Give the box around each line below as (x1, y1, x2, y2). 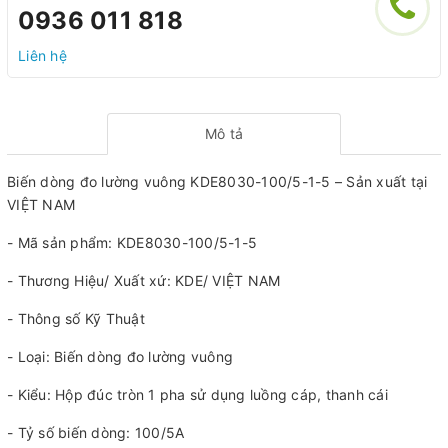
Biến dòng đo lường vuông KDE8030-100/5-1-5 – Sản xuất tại (7, 172, 428, 190)
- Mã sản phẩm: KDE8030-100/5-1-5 (7, 233, 257, 251)
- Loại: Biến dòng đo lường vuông (7, 347, 233, 365)
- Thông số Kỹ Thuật (7, 309, 145, 327)
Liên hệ (18, 46, 67, 64)
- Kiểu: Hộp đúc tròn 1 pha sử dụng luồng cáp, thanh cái (7, 385, 388, 403)
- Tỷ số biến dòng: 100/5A (7, 423, 189, 441)
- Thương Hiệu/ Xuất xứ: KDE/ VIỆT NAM (7, 271, 281, 289)
